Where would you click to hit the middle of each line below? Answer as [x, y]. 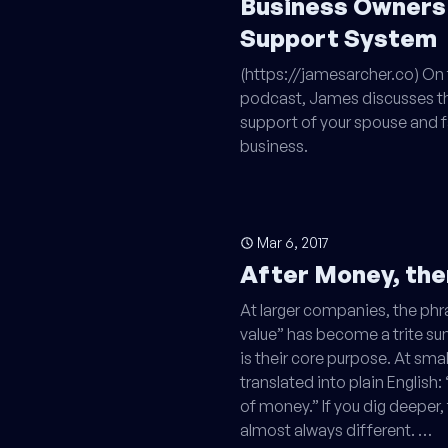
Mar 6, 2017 [293, 243]
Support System [338, 38]
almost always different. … [336, 430]
